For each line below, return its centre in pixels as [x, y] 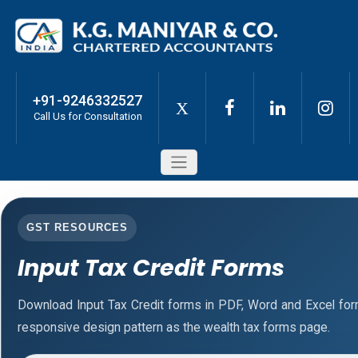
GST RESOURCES [77, 227]
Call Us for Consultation [88, 116]
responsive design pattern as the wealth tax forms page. [173, 327]
